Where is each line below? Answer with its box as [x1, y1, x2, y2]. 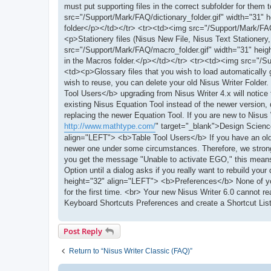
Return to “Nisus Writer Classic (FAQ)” [69, 246, 192, 255]
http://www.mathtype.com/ [64, 121, 155, 131]
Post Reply [64, 225, 102, 237]
